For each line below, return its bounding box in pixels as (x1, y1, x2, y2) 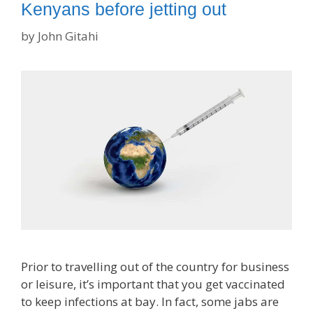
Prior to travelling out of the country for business (21, 258, 289, 275)
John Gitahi (38, 27, 99, 44)
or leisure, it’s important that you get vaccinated (21, 275, 285, 292)
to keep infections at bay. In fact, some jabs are (21, 293, 279, 310)
